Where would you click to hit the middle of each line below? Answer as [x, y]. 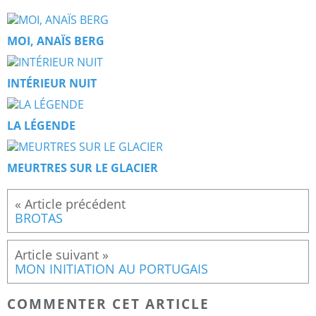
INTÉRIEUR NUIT [52, 84]
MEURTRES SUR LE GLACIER [83, 168]
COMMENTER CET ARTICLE [108, 303]
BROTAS [39, 218]
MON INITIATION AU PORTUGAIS [111, 269]
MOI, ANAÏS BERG [56, 41]
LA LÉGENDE [41, 126]
